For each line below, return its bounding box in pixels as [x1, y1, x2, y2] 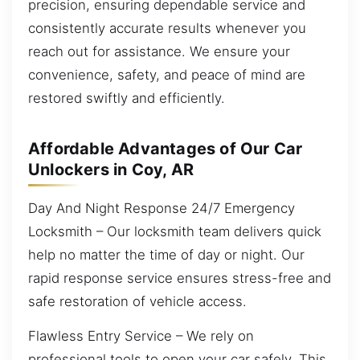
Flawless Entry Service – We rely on [28, 328, 254, 345]
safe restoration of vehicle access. [28, 292, 247, 309]
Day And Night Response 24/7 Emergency [28, 199, 295, 216]
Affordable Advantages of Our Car [28, 139, 303, 158]
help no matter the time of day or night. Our [28, 246, 305, 263]
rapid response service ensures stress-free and [28, 269, 331, 286]
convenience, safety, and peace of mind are [28, 66, 305, 83]
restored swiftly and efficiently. [28, 89, 225, 106]
